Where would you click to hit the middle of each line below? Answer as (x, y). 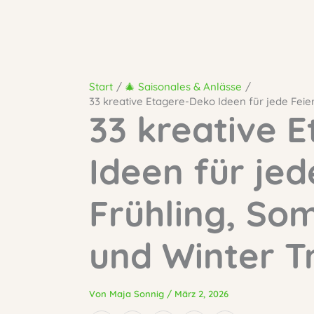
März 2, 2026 (202, 294)
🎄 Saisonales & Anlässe (183, 87)
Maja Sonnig (138, 294)
